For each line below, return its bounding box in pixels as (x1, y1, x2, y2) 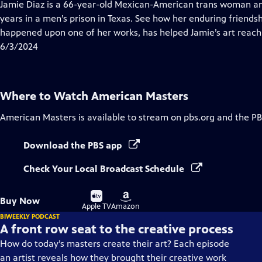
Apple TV (82, 202, 111, 211)
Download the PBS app (23, 140, 124, 151)
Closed (73, 12, 101, 23)
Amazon (111, 202, 140, 211)
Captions (73, 26, 109, 37)
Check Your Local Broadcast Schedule (23, 163, 187, 174)
